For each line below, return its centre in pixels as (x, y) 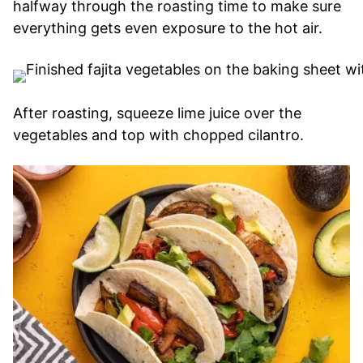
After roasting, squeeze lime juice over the (157, 113)
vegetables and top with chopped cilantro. (158, 135)
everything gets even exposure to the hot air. (170, 28)
